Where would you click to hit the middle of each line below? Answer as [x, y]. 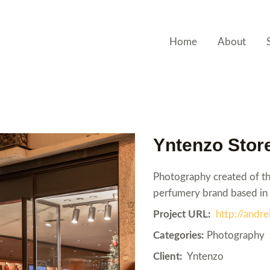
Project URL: [182, 214]
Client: [168, 256]
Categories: [178, 235]
